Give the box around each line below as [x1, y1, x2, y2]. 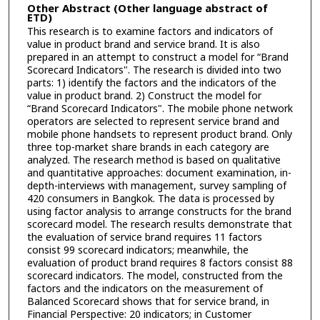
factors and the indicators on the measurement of [26, 281, 263, 296]
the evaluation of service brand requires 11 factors [26, 229, 262, 245]
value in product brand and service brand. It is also [26, 36, 260, 52]
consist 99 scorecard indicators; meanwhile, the [26, 242, 249, 258]
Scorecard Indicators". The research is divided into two [26, 62, 281, 78]
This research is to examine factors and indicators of [26, 24, 273, 39]
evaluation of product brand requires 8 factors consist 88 [26, 255, 293, 271]
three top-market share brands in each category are [26, 139, 269, 155]
